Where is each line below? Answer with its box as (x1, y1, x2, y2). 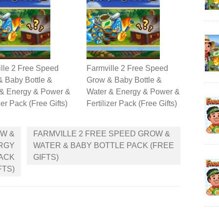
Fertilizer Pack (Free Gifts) (87, 99, 177, 108)
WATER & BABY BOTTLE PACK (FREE (33, 141, 174, 150)
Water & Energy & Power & (87, 88, 180, 96)
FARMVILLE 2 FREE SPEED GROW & (33, 130, 170, 138)
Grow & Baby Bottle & (87, 76, 162, 84)
